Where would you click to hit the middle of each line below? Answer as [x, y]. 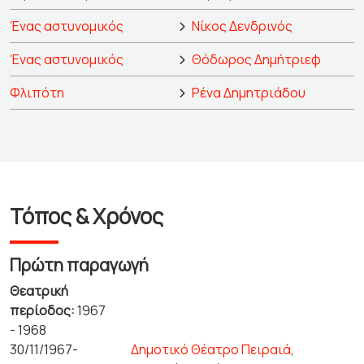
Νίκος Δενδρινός [242, 26]
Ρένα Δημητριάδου [249, 93]
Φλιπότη [37, 93]
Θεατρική [39, 291]
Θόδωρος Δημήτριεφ [256, 59]
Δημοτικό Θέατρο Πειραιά [211, 349]
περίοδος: [43, 310]
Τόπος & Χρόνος [87, 216]
